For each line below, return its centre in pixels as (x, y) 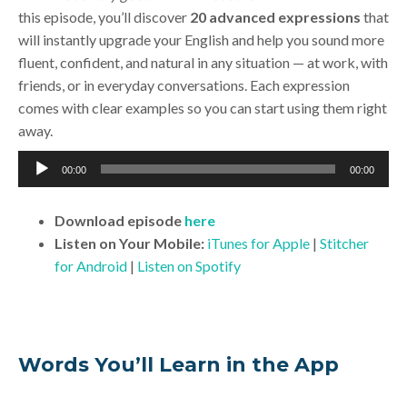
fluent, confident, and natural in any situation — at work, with (203, 63)
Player (37, 184)
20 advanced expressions (275, 17)
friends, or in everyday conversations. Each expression (184, 85)
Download (89, 221)
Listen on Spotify (189, 266)
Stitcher (344, 243)
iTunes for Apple (258, 243)
